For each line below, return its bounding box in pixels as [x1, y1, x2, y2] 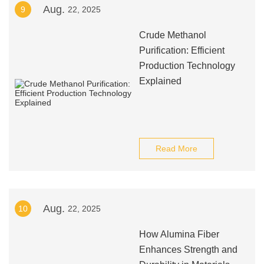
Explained [138, 76, 181, 86]
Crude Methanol [138, 30, 206, 40]
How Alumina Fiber [138, 229, 219, 239]
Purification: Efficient [138, 45, 225, 55]
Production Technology [138, 61, 235, 71]
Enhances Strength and [138, 245, 237, 255]
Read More [155, 144, 197, 153]
